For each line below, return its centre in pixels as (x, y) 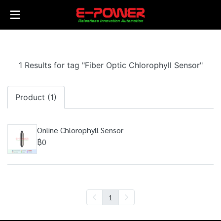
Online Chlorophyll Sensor (80, 130)
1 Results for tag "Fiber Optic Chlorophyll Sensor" (110, 65)
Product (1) (36, 97)
